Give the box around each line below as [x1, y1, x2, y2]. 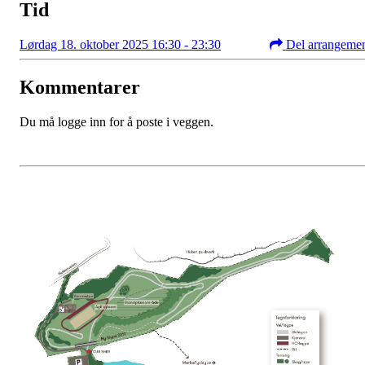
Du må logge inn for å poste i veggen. [20, 115, 213, 130]
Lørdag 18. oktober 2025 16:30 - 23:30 [20, 37, 221, 52]
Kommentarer [20, 77, 140, 99]
